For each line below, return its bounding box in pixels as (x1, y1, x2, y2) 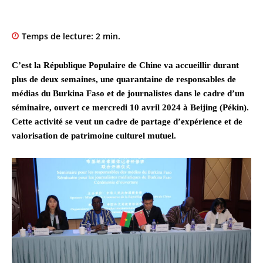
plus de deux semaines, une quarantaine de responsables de (12, 75, 236, 85)
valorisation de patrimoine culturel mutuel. (12, 131, 176, 141)
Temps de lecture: (22, 31, 96, 42)
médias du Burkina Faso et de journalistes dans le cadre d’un (12, 89, 244, 99)
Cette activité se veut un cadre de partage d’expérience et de (12, 117, 242, 127)
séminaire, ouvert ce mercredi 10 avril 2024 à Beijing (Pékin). (12, 103, 249, 113)
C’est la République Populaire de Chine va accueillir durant (12, 60, 239, 70)
